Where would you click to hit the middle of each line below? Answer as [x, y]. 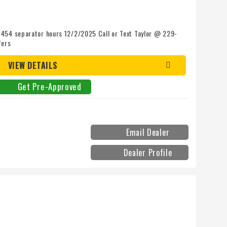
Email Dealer [148, 133]
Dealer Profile [148, 153]
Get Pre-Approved [49, 87]
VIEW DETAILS [33, 66]
